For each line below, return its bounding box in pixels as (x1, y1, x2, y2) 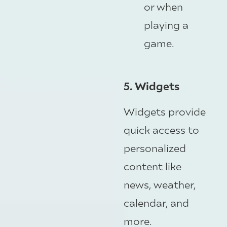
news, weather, (124, 177, 196, 191)
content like (124, 159, 181, 172)
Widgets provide (124, 104, 206, 118)
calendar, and (124, 196, 189, 209)
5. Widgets (124, 79, 179, 93)
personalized (124, 141, 186, 154)
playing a (144, 18, 188, 31)
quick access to (124, 123, 199, 136)
